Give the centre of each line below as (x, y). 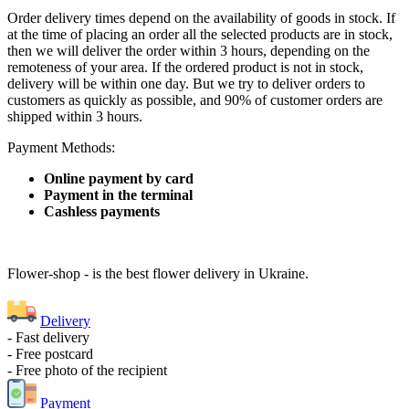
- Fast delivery (48, 337)
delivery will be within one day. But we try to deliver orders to (186, 83)
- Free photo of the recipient (87, 370)
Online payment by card (119, 178)
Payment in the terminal (118, 194)
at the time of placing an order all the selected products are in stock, (200, 34)
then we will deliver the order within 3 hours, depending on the (189, 50)
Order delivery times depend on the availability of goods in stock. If (201, 17)
